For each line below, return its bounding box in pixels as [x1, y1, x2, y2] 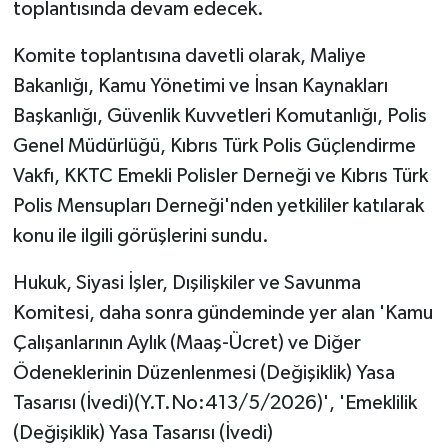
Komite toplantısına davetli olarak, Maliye [12, 46, 366, 67]
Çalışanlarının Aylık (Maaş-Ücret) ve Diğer [12, 333, 361, 354]
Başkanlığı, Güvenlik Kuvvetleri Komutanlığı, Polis [12, 106, 427, 127]
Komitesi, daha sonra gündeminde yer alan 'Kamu [12, 303, 433, 324]
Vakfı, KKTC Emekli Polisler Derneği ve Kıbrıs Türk [12, 166, 428, 187]
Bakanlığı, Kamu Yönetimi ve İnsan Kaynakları [12, 76, 388, 97]
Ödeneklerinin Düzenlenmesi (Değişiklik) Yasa [12, 363, 395, 384]
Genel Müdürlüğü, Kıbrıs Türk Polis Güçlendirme [12, 136, 416, 157]
